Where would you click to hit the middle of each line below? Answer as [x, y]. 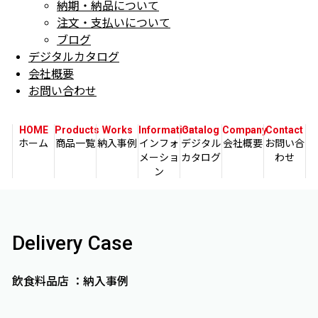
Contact [285, 130]
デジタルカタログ [74, 57]
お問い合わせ [62, 91]
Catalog [201, 130]
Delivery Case [73, 243]
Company [244, 130]
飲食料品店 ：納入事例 [71, 281]
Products [77, 130]
